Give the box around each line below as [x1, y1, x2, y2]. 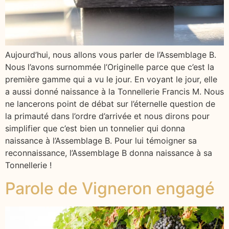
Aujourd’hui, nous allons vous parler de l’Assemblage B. [5, 50, 216, 60]
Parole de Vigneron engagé [5, 178, 215, 198]
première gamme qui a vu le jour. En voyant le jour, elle [5, 74, 217, 85]
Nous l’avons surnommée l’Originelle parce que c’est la [5, 62, 214, 73]
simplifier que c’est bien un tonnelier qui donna [5, 123, 185, 134]
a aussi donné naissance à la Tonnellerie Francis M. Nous [5, 86, 224, 97]
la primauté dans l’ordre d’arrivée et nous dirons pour [5, 111, 210, 122]
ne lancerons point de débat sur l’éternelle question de [5, 99, 215, 109]
